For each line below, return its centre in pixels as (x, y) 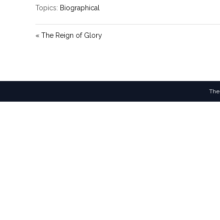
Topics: (47, 8)
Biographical (80, 8)
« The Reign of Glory (69, 35)
